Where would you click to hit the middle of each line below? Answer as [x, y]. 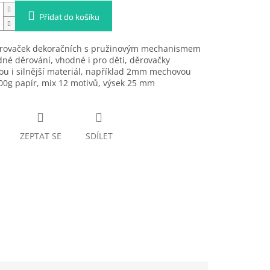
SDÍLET [99, 136]
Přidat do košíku [69, 17]
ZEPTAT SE [40, 136]
